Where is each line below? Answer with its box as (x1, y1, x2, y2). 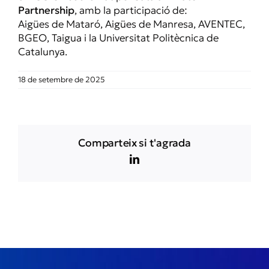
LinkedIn (139, 154, 174, 164)
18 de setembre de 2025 (18, 74, 105, 85)
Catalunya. (18, 44, 67, 58)
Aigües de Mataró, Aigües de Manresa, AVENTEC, (18, 17, 245, 31)
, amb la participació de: (74, 3, 187, 17)
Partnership (18, 3, 74, 17)
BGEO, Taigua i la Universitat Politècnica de (18, 31, 219, 44)
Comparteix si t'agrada (78, 136, 191, 150)
